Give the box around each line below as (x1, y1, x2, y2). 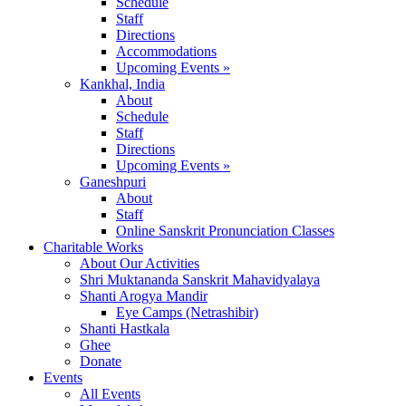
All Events (80, 386, 140, 402)
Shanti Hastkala (80, 321, 169, 337)
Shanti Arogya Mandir (80, 288, 208, 304)
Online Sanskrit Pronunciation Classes (116, 223, 334, 239)
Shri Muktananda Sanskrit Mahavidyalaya (80, 272, 320, 288)
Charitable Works (43, 239, 143, 256)
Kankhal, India (80, 76, 165, 92)
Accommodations (116, 43, 217, 60)
